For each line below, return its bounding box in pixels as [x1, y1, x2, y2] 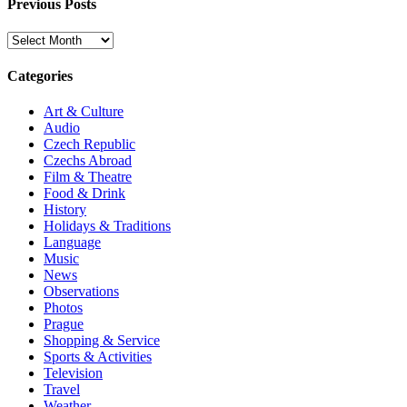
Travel [44, 382, 80, 398]
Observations [44, 283, 119, 300]
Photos [44, 300, 83, 316]
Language [44, 234, 101, 251]
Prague [44, 316, 84, 333]
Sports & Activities [44, 349, 152, 365]
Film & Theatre [44, 169, 132, 185]
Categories [7, 68, 73, 84]
